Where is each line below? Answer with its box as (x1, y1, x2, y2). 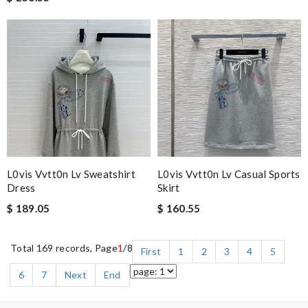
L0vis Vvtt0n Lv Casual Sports (157, 168, 300, 180)
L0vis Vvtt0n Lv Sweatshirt (7, 168, 135, 180)
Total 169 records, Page (10, 242, 118, 254)
